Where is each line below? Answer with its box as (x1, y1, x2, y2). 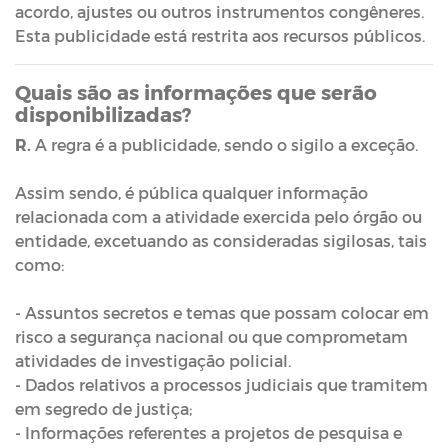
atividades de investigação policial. (15, 350, 295, 370)
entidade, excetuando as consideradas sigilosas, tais (15, 230, 427, 250)
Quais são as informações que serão (15, 79, 377, 104)
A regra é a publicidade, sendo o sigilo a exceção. (31, 134, 418, 154)
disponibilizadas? (15, 101, 191, 126)
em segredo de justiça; (15, 398, 196, 418)
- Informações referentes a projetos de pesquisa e (15, 422, 402, 442)
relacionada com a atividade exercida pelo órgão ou (15, 206, 422, 226)
